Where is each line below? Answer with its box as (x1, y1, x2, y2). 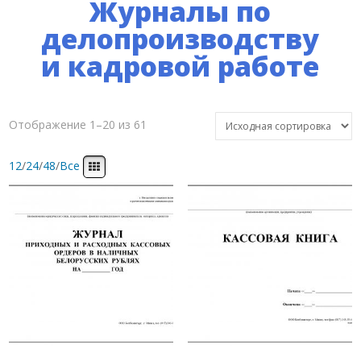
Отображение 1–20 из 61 (9, 116, 147, 132)
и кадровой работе (41, 47, 320, 85)
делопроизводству (41, 19, 320, 57)
